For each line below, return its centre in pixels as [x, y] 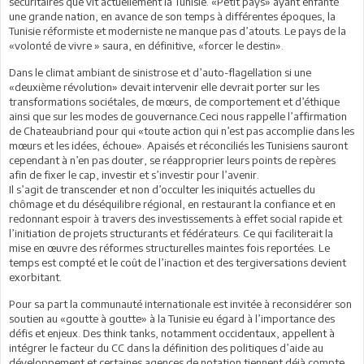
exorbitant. [35, 277]
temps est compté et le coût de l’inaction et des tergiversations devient [178, 262]
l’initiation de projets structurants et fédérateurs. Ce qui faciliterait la [171, 233]
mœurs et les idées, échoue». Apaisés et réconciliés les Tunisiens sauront [178, 145]
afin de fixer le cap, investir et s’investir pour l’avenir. [134, 174]
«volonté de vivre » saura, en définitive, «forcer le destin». [146, 45]
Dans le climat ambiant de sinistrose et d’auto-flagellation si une [160, 72]
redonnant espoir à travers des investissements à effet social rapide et [175, 218]
